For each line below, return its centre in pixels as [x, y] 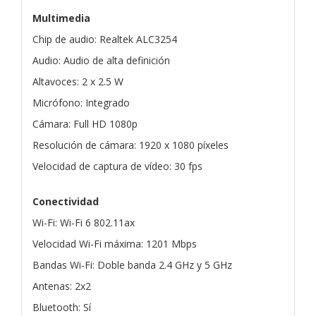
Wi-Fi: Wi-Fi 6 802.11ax [84, 222]
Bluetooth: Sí [62, 307]
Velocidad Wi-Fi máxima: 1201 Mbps [115, 243]
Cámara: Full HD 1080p [85, 123]
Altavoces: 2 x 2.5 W [78, 81]
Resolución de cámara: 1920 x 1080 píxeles [130, 145]
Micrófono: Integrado [81, 102]
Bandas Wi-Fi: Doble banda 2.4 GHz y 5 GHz [132, 265]
